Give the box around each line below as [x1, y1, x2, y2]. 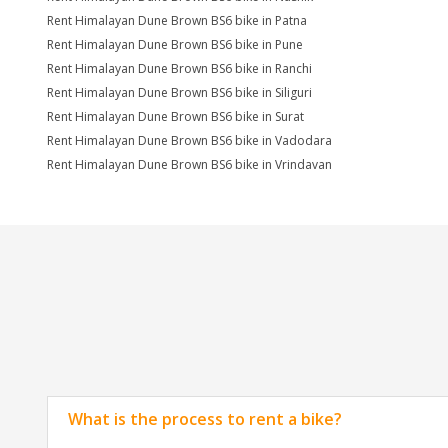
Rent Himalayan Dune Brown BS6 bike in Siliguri [47, 84, 312, 101]
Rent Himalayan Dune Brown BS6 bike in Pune [47, 36, 303, 53]
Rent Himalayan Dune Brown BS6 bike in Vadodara [47, 132, 332, 149]
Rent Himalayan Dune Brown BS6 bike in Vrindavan [47, 156, 332, 173]
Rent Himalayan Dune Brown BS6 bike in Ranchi [47, 60, 312, 77]
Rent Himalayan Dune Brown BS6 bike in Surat [47, 108, 304, 125]
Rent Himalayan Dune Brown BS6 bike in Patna [47, 12, 307, 29]
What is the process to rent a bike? [68, 408, 342, 430]
